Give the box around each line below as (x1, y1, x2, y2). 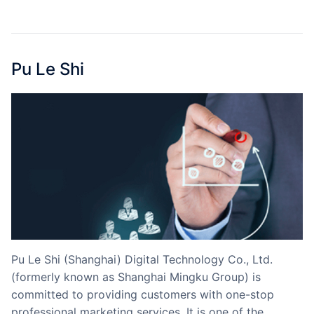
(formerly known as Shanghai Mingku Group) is (11, 270, 261, 285)
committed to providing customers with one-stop (11, 287, 274, 302)
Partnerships (22, 4, 72, 15)
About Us (23, 37, 58, 48)
